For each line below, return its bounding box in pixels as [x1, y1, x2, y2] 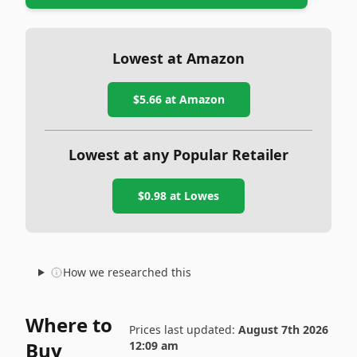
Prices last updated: [128, 322, 238, 337]
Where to [25, 312, 112, 338]
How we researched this [62, 265, 191, 280]
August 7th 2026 [237, 322, 328, 337]
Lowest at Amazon [112, 49, 245, 68]
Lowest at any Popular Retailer [69, 145, 288, 164]
